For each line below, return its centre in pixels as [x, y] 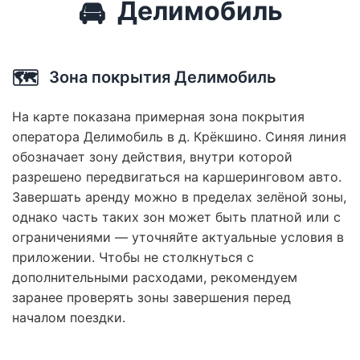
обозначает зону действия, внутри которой [152, 156]
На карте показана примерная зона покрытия [158, 116]
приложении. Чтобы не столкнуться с [133, 257]
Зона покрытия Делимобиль [161, 78]
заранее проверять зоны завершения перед [151, 297]
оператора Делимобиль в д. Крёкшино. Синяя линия [179, 136]
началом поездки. [69, 317]
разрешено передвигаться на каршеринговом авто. [177, 176]
